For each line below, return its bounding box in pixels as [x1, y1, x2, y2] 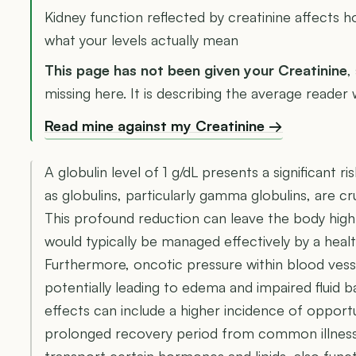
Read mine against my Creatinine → [44, 117, 283, 135]
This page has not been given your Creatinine [44, 61, 347, 79]
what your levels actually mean [44, 31, 238, 49]
